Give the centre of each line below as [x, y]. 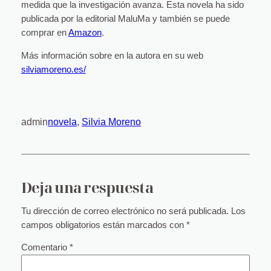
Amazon [85, 33]
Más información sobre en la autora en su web [112, 55]
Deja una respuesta [87, 188]
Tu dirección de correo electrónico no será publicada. [125, 211]
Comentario [45, 248]
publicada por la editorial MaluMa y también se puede [125, 19]
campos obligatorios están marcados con [103, 225]
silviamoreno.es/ [53, 69]
